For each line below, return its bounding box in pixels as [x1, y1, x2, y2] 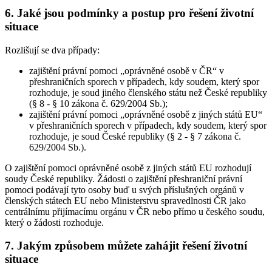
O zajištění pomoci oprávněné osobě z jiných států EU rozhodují [5, 162, 251, 173]
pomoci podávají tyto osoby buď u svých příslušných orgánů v [5, 184, 244, 195]
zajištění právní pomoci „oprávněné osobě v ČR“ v [29, 65, 224, 76]
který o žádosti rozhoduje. [5, 217, 104, 228]
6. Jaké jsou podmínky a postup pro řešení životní [5, 6, 254, 19]
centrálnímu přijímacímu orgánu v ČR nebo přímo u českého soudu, [5, 206, 265, 217]
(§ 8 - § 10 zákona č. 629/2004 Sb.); [29, 98, 168, 109]
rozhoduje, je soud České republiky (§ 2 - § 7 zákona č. [29, 131, 241, 141]
